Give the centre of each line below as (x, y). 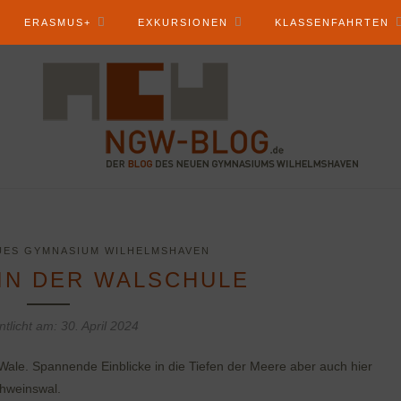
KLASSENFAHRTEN (332, 22)
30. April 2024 (99, 326)
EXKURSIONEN (183, 22)
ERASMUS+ (58, 22)
